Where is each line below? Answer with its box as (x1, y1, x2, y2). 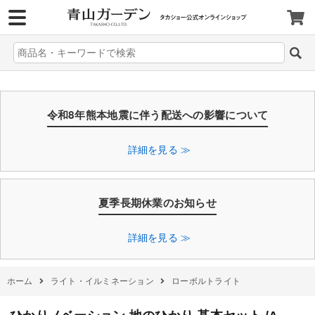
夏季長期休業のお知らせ (98, 195, 217, 210)
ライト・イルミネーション (50, 276, 155, 287)
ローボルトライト (172, 276, 241, 287)
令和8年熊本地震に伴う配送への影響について (46, 107, 269, 122)
